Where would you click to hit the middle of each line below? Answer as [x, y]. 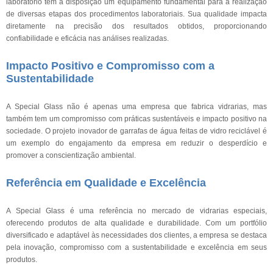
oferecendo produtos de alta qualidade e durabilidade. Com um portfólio [136, 223]
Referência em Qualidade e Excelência [106, 183]
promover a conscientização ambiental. [71, 155]
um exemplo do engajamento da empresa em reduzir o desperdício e [136, 143]
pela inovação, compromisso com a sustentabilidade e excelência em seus [136, 247]
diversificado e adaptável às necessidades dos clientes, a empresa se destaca [136, 235]
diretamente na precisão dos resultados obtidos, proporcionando [136, 26]
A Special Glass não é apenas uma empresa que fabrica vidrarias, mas [136, 107]
